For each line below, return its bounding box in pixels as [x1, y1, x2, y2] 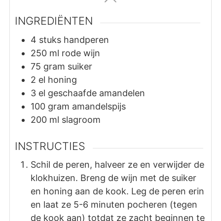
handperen [64, 34, 110, 45]
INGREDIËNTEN [15, 14, 93, 27]
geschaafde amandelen [48, 87, 146, 98]
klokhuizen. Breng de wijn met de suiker [31, 173, 197, 184]
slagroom [62, 114, 101, 125]
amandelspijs [72, 101, 126, 111]
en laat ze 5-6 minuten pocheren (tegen [31, 199, 198, 210]
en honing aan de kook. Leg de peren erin [31, 186, 205, 197]
